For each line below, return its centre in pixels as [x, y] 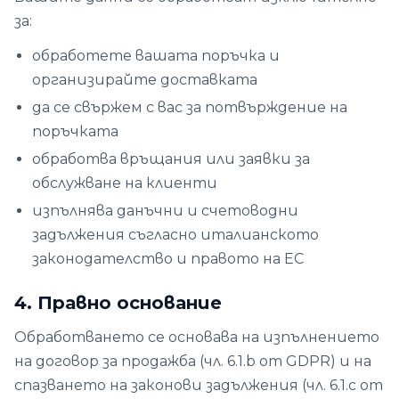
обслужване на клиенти [125, 183]
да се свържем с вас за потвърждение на [190, 107]
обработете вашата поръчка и [156, 56]
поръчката [75, 131]
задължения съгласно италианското [175, 235]
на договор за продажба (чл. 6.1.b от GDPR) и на [193, 361]
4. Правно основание [118, 303]
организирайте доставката [145, 80]
